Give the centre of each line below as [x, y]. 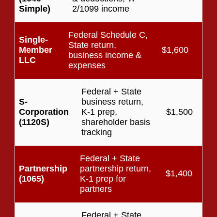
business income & [105, 55]
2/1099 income [101, 8]
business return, [112, 101]
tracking [97, 132]
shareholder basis [116, 122]
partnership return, [116, 168]
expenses [87, 65]
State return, [92, 45]
